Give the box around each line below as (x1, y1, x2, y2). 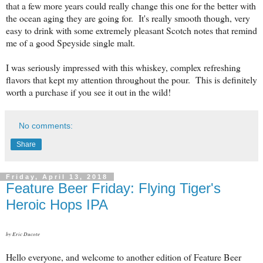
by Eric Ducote (6, 230, 40, 237)
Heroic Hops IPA (6, 196, 108, 213)
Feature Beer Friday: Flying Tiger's (6, 180, 221, 196)
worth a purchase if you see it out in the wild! (6, 85, 174, 98)
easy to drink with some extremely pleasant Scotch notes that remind (6, 23, 257, 36)
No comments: (19, 120, 73, 130)
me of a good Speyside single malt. (6, 36, 141, 49)
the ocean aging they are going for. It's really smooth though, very (6, 11, 250, 24)
